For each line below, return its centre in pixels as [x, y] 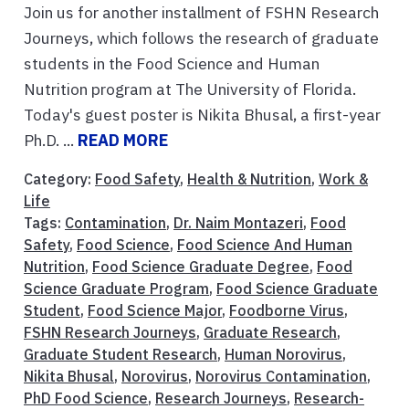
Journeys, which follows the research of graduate [201, 38]
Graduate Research [270, 333]
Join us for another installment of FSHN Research [201, 13]
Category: [59, 179]
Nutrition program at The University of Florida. [190, 89]
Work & [343, 179]
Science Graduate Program [116, 289]
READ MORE [123, 141]
